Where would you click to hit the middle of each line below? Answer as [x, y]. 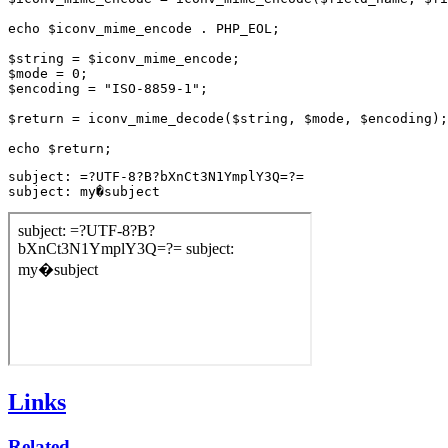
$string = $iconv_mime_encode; [124, 58]
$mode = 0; [48, 73]
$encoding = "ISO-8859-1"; [108, 88]
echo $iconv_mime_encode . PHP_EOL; [144, 28]
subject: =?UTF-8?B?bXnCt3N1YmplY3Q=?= [156, 176]
